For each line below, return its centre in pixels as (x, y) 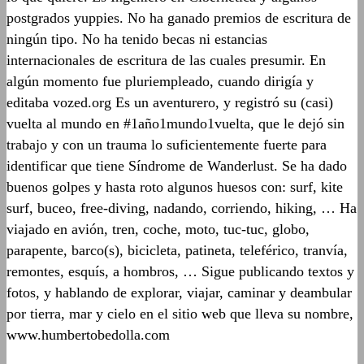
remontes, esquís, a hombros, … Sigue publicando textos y (180, 272)
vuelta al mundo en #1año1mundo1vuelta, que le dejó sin (175, 124)
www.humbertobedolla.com (88, 335)
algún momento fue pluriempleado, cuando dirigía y (160, 82)
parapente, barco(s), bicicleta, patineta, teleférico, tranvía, (177, 251)
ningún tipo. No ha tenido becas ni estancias (137, 39)
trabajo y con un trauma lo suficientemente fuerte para (167, 145)
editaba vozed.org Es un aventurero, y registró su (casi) (170, 103)
